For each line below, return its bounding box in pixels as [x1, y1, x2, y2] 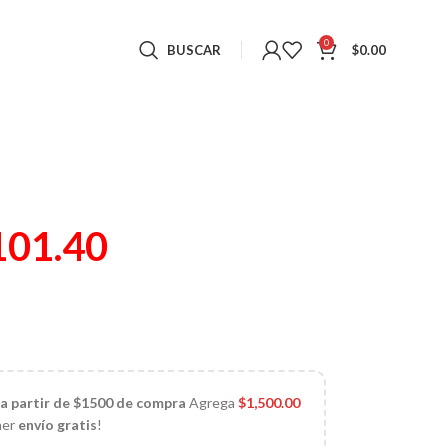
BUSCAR [166, 41, 221, 58]
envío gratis [18, 416, 98, 433]
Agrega [186, 394, 239, 411]
